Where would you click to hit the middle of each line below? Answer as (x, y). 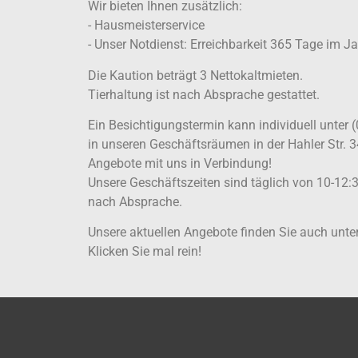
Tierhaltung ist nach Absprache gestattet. (203, 94)
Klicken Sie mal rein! (144, 252)
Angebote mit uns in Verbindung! (179, 164)
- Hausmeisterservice (146, 26)
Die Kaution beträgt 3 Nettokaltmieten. (195, 75)
